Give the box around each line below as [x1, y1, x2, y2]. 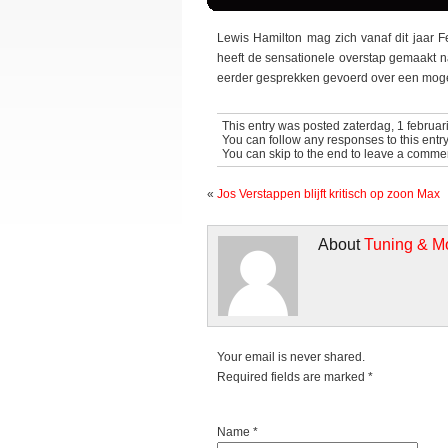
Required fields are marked [217, 369, 368, 384]
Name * [217, 424, 258, 439]
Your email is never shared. [217, 349, 365, 364]
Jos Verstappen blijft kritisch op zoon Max [217, 186, 440, 201]
